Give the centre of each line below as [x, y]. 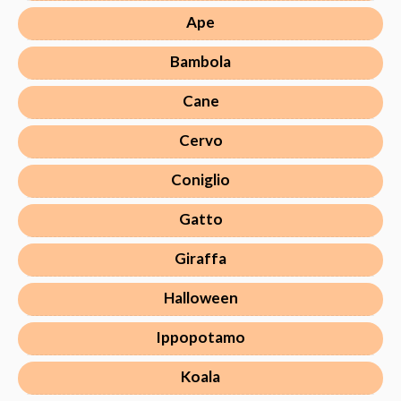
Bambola [200, 61]
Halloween [200, 297]
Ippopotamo [200, 337]
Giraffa [200, 258]
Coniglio [200, 179]
